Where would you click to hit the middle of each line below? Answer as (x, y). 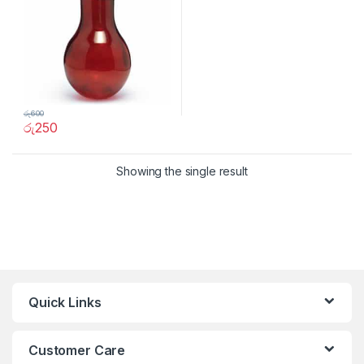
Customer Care (77, 350)
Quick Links (65, 302)
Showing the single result (182, 171)
